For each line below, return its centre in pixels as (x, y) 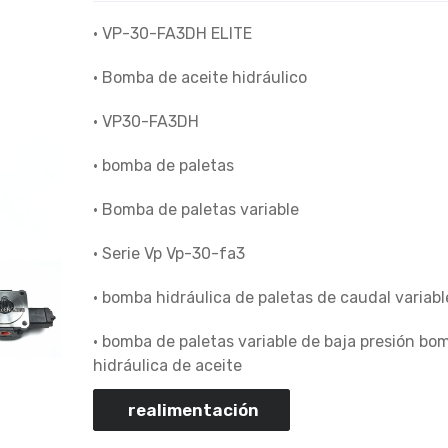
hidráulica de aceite (167, 365)
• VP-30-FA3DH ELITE (172, 33)
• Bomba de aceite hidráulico (199, 77)
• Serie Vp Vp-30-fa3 (168, 253)
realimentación (191, 409)
